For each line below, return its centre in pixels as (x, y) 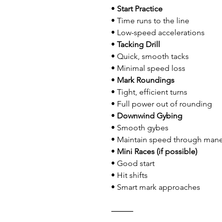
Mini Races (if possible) (157, 151)
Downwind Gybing (150, 116)
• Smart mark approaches (156, 187)
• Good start (133, 163)
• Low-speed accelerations (158, 32)
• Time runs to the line (150, 21)
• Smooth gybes (140, 128)
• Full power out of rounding (162, 104)
